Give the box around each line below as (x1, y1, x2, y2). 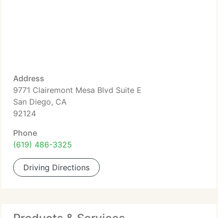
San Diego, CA (13, 97, 67, 107)
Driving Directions (23, 163, 90, 172)
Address (13, 73, 44, 83)
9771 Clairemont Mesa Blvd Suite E (13, 85, 142, 95)
